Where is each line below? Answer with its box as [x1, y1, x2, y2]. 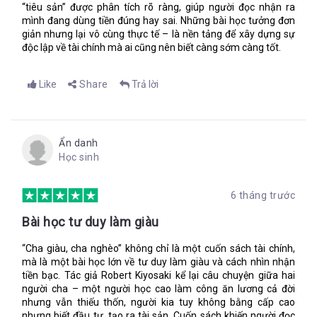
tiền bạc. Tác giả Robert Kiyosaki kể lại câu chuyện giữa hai [22, 270, 295, 281]
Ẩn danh [59, 137, 98, 149]
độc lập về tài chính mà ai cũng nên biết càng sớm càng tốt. [22, 42, 281, 53]
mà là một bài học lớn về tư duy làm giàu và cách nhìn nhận [22, 256, 295, 267]
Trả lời [131, 79, 158, 90]
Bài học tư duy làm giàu [22, 214, 159, 229]
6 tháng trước [230, 190, 295, 201]
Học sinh [59, 151, 99, 163]
